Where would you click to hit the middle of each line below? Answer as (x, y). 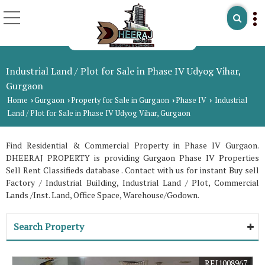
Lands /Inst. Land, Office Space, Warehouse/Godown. (103, 195)
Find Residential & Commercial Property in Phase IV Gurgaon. (132, 145)
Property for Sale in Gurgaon (120, 100)
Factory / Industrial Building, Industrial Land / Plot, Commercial (132, 182)
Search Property (49, 226)
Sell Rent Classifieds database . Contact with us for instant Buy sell (132, 170)
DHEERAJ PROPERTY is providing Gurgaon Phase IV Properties (132, 157)
